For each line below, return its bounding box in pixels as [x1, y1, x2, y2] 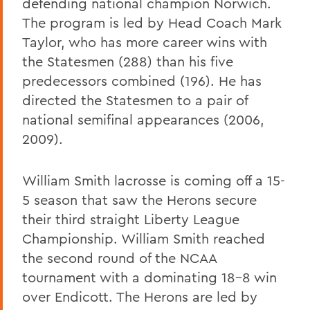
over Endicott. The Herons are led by [22, 287, 257, 305]
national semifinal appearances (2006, [22, 110, 264, 128]
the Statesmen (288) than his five [22, 52, 233, 70]
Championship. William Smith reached [22, 229, 265, 247]
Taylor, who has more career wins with [22, 33, 267, 51]
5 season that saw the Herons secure [22, 190, 257, 208]
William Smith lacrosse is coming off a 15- [22, 171, 285, 189]
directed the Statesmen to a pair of [22, 91, 248, 109]
